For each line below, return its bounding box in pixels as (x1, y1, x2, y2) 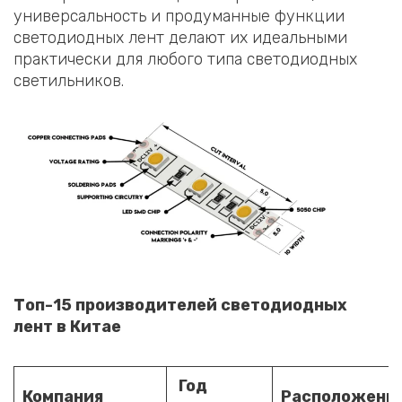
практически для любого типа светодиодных (13, 49, 357, 70)
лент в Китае (13, 317, 121, 337)
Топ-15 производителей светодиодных (13, 295, 347, 316)
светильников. (13, 71, 124, 92)
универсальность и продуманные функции (13, 6, 345, 27)
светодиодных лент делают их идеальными (13, 28, 347, 48)
